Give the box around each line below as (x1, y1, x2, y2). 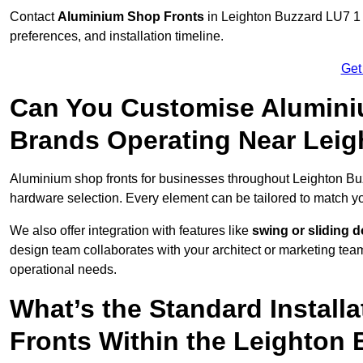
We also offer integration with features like (10, 224, 252, 238)
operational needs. (10, 263, 117, 277)
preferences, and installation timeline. (10, 29, 224, 44)
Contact (10, 10, 58, 24)
